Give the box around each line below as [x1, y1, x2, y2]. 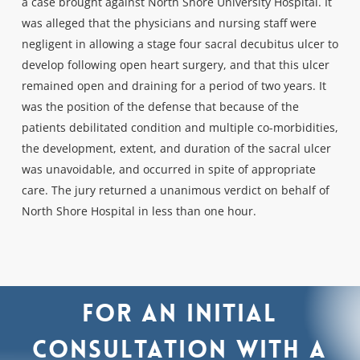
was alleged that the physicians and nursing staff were [21, 15, 317, 31]
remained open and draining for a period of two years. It [21, 78, 326, 93]
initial [186, 297, 278, 329]
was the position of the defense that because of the [21, 99, 299, 114]
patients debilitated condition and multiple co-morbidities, [21, 120, 338, 135]
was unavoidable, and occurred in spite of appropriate [21, 162, 316, 177]
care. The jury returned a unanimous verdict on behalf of [21, 182, 329, 198]
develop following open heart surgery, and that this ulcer [21, 57, 329, 72]
